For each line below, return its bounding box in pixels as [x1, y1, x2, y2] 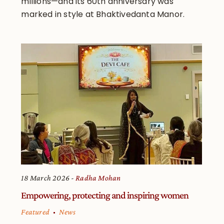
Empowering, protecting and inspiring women [21, 189, 189, 200]
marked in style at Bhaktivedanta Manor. [21, 8, 185, 20]
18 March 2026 [21, 173, 70, 182]
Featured [21, 207, 50, 216]
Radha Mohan [75, 173, 121, 182]
